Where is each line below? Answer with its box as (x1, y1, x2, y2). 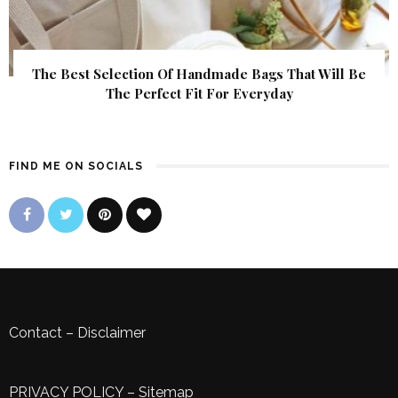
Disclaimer (77, 324, 146, 342)
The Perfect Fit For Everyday (105, 84, 293, 103)
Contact (9, 324, 62, 342)
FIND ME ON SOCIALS (9, 160, 143, 173)
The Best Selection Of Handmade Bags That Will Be (32, 65, 366, 84)
